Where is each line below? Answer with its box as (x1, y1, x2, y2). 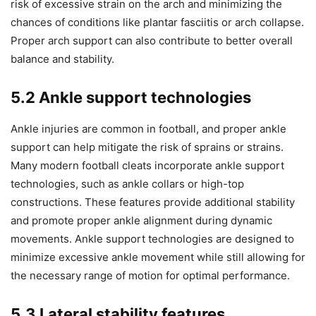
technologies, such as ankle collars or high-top (11, 176, 244, 190)
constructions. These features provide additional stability (11, 195, 295, 209)
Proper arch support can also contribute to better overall (11, 33, 293, 47)
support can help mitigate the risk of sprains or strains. (11, 140, 284, 154)
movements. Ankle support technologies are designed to (11, 231, 294, 245)
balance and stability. (11, 51, 114, 66)
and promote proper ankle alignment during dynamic (11, 213, 272, 227)
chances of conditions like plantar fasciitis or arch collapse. (11, 15, 304, 29)
